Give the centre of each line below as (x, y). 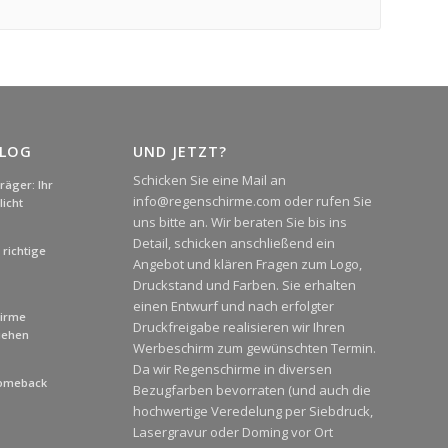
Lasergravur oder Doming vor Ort (232, 431)
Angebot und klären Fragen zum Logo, (247, 263)
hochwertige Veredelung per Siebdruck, (252, 410)
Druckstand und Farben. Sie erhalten (244, 284)
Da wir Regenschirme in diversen (232, 368)
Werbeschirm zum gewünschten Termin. (254, 347)
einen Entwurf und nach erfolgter (233, 305)
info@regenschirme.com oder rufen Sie (252, 200)
